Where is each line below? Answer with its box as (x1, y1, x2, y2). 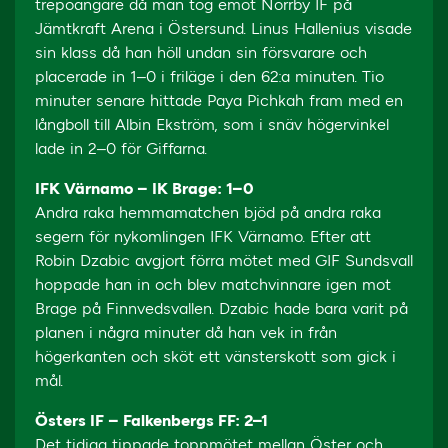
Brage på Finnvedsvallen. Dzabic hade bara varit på (35, 299, 408, 318)
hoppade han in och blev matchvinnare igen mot (35, 275, 391, 294)
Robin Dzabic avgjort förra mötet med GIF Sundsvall (35, 251, 413, 270)
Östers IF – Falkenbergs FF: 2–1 (35, 411, 268, 430)
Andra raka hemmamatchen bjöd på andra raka (35, 203, 381, 222)
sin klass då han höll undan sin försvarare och (35, 43, 367, 62)
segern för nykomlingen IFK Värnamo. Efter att (35, 227, 371, 246)
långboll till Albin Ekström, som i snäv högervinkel (35, 115, 389, 134)
